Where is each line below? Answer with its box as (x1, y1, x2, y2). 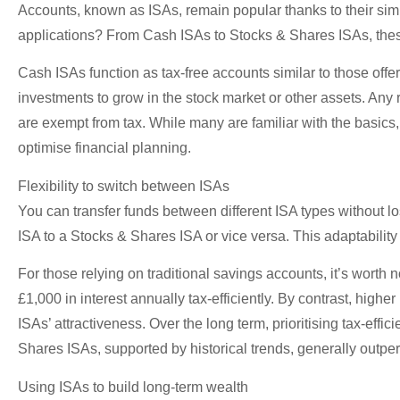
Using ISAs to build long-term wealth (18, 379, 248, 395)
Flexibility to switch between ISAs (18, 178, 229, 194)
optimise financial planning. (18, 140, 191, 156)
